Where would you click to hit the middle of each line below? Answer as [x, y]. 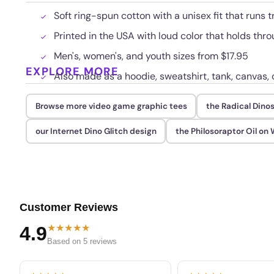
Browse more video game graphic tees [111, 106]
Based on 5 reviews [82, 241]
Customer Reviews [69, 207]
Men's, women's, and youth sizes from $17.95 [151, 56]
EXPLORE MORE [72, 72]
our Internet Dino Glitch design [96, 131]
